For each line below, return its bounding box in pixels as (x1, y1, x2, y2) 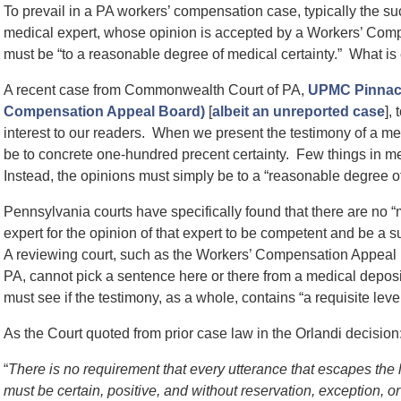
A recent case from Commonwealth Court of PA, (4, 82, 308, 98)
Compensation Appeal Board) (4, 104, 205, 119)
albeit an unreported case (212, 104, 385, 119)
